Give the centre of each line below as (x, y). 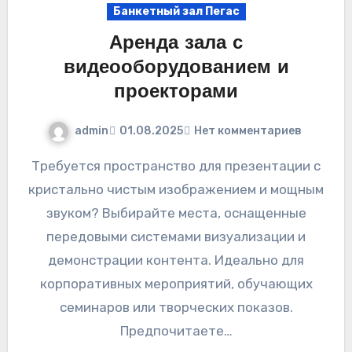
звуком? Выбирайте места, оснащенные (176, 213)
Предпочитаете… (176, 330)
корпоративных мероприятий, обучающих (176, 283)
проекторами (176, 93)
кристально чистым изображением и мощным (176, 189)
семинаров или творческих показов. (176, 307)
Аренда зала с (176, 44)
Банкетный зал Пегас (176, 12)
